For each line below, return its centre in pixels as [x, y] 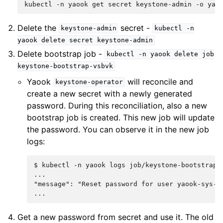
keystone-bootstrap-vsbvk [65, 66]
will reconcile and [159, 81]
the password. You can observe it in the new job [118, 129]
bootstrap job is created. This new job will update [121, 117]
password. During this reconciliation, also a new [117, 105]
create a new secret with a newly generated [110, 93]
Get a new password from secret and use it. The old [116, 217]
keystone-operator [89, 82]
